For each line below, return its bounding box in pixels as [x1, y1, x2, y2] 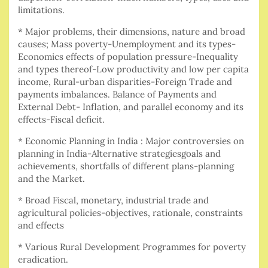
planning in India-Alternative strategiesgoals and [18, 148, 221, 160]
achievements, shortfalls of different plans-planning [18, 160, 234, 172]
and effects [18, 220, 64, 232]
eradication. [18, 254, 68, 266]
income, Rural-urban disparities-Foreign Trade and [18, 76, 232, 88]
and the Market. [18, 173, 85, 185]
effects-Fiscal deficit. [18, 114, 105, 126]
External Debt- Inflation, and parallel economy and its [18, 101, 243, 113]
